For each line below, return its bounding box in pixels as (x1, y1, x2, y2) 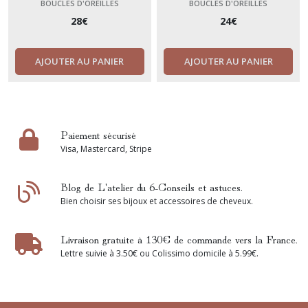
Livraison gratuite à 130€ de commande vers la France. (60, 230, 298, 247)
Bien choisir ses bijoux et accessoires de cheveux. (60, 195, 253, 208)
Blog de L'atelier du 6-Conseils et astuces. (60, 178, 243, 195)
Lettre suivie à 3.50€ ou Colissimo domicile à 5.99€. (60, 247, 258, 260)
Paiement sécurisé (60, 126, 136, 143)
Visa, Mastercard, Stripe (60, 143, 152, 155)
